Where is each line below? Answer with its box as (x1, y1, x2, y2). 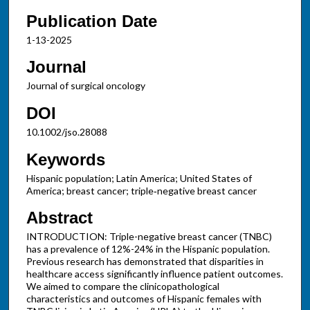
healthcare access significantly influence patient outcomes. (26, 268, 283, 280)
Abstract (26, 208, 93, 228)
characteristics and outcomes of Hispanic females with (26, 293, 262, 305)
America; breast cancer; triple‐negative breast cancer (26, 184, 257, 197)
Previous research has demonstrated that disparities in (26, 255, 264, 268)
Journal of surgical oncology (26, 80, 145, 92)
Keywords (26, 149, 105, 169)
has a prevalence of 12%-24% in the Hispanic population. (26, 243, 270, 255)
